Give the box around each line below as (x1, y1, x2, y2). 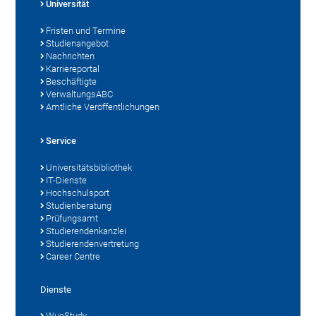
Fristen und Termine (46, 25, 126, 36)
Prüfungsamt (46, 212, 99, 224)
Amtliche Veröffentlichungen (46, 101, 160, 112)
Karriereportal (46, 63, 100, 74)
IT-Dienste (46, 174, 87, 186)
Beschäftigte (46, 75, 97, 87)
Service (46, 135, 77, 146)
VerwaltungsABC (46, 88, 114, 99)
